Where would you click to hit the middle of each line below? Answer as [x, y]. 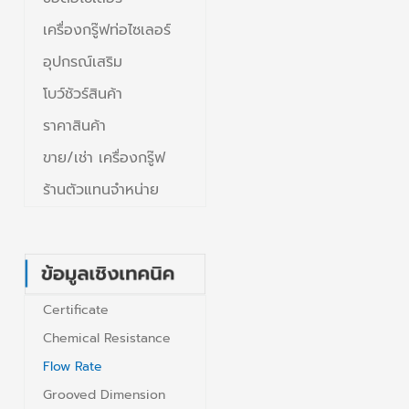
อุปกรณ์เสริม [83, 62]
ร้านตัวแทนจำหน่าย [101, 189]
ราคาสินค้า [74, 126]
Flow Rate [73, 367]
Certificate [76, 310]
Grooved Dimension [104, 395]
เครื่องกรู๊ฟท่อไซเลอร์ [107, 30]
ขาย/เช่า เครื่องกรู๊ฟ [104, 157]
